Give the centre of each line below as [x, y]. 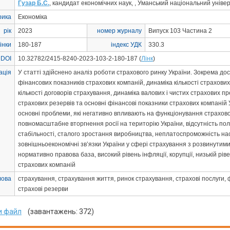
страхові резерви [43, 189]
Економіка [32, 17]
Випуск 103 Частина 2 [180, 31]
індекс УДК [126, 45]
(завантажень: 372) [57, 212]
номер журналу [119, 31]
